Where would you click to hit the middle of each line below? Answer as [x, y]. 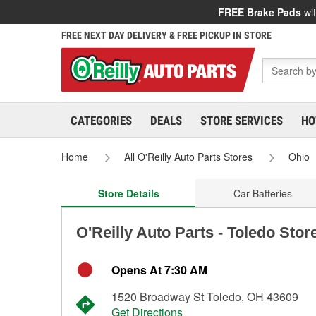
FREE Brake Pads [260, 12]
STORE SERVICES [242, 121]
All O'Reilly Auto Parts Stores [189, 157]
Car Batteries [262, 193]
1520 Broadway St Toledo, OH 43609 [205, 297]
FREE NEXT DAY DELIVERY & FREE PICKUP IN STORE [166, 35]
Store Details [128, 193]
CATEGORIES [101, 121]
